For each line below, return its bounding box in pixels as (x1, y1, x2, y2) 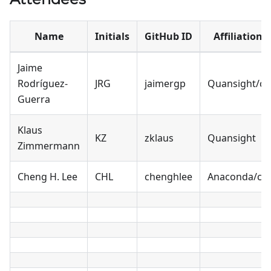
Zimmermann (18, 139, 80, 153)
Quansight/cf (207, 77, 268, 91)
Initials (95, 30, 129, 44)
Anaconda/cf (207, 170, 266, 184)
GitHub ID (145, 30, 192, 44)
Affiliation (213, 30, 263, 44)
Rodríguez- (18, 77, 68, 91)
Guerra (18, 93, 50, 106)
